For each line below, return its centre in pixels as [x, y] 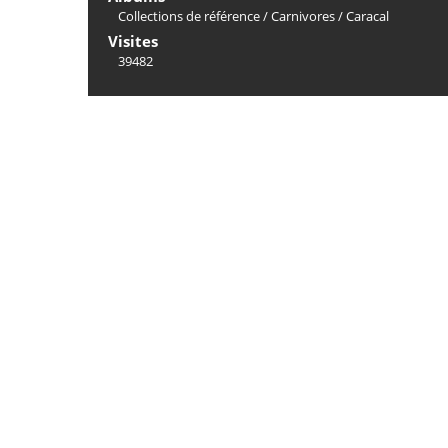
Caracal [367, 16]
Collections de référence [189, 16]
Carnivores [303, 16]
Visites [133, 41]
